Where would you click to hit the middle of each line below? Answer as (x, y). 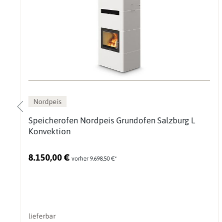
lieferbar (42, 216)
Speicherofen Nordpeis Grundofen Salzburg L (111, 121)
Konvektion (49, 132)
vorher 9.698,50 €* (94, 159)
